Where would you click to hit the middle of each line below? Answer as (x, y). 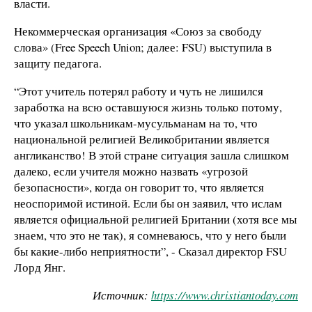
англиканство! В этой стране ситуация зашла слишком (151, 155)
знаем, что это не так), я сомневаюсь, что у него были (150, 235)
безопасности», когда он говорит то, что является (139, 187)
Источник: (122, 295)
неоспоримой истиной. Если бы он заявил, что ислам (148, 203)
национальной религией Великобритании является (142, 139)
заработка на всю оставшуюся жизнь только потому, (148, 107)
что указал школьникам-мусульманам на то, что (136, 123)
